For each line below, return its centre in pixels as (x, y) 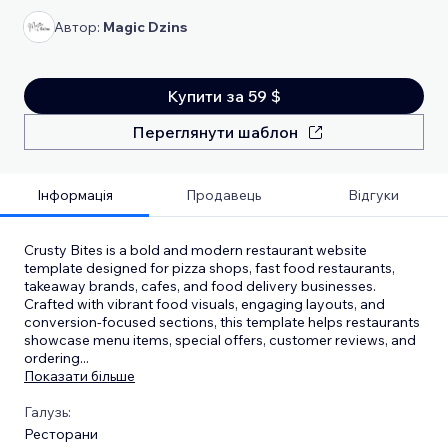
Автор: (78, 26)
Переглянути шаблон (215, 131)
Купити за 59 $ (224, 95)
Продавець (224, 194)
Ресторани (61, 433)
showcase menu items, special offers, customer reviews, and (220, 339)
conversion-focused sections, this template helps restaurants (222, 321)
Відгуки (373, 194)
